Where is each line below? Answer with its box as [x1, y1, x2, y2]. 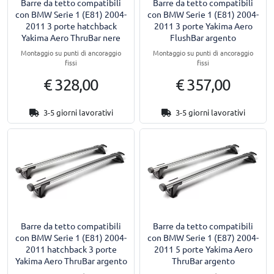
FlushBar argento [170, 32, 236, 43]
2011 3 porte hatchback [25, 20, 117, 32]
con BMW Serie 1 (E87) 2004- [147, 231, 259, 243]
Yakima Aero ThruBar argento [15, 254, 127, 266]
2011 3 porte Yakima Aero [154, 20, 253, 32]
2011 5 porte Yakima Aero [154, 243, 253, 254]
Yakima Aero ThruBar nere [21, 32, 120, 43]
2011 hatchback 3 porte [25, 243, 117, 254]
